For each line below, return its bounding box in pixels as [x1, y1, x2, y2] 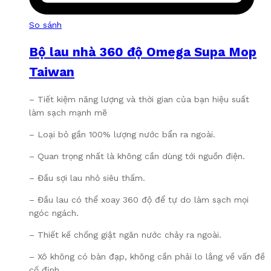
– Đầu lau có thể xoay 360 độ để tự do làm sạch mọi [29, 194, 249, 204]
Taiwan [29, 64, 74, 80]
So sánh [29, 19, 62, 30]
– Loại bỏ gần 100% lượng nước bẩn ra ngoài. [29, 129, 215, 139]
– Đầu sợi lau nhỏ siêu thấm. [29, 172, 145, 183]
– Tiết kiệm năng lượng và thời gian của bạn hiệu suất [29, 94, 249, 104]
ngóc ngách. [29, 207, 79, 218]
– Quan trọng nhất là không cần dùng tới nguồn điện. [29, 151, 245, 161]
